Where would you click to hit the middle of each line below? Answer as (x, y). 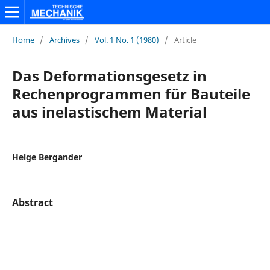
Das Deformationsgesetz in (109, 75)
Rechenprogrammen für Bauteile (131, 93)
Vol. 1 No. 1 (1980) (127, 39)
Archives (64, 39)
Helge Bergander (47, 157)
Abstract (32, 202)
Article (185, 39)
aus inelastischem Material (109, 111)
